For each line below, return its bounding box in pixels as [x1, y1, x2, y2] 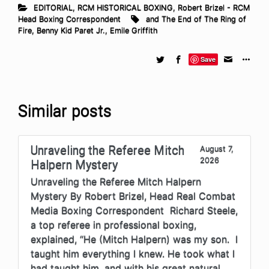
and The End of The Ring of [145, 14, 246, 23]
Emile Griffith [110, 25, 158, 35]
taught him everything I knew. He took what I [31, 247, 235, 259]
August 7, [200, 144, 234, 153]
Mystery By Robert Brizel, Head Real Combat [31, 189, 235, 202]
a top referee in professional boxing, [31, 218, 196, 231]
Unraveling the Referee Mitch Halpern [31, 175, 201, 187]
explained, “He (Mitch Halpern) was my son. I [31, 232, 238, 245]
